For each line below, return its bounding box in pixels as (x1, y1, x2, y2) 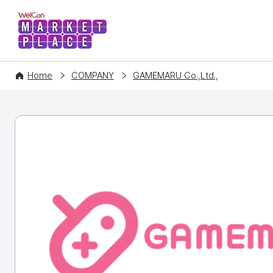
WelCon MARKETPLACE (12, 15, 247, 39)
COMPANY (71, 70, 114, 81)
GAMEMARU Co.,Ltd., (133, 70, 218, 81)
